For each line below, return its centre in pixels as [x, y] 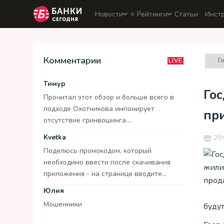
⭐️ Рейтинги [149, 14]
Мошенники [63, 204]
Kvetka [55, 137]
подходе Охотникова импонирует [99, 109]
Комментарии [72, 60]
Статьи [186, 14]
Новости [109, 14]
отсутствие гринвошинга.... [88, 120]
